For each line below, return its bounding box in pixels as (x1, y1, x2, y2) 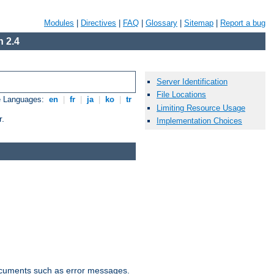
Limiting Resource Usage (157, 103, 245, 113)
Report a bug (220, 18, 265, 28)
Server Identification (157, 77, 228, 87)
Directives (81, 18, 116, 28)
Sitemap (184, 18, 213, 28)
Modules (44, 18, 74, 28)
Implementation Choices (157, 116, 242, 125)
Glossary (146, 18, 177, 28)
